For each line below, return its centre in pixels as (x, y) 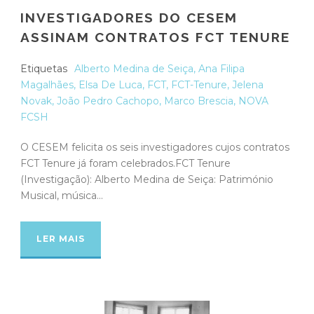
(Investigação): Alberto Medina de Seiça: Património (147, 179)
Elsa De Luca (110, 84)
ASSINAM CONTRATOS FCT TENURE (155, 37)
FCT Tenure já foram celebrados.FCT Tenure (125, 163)
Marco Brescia (199, 101)
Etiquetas (44, 68)
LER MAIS (61, 238)
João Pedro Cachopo (108, 101)
